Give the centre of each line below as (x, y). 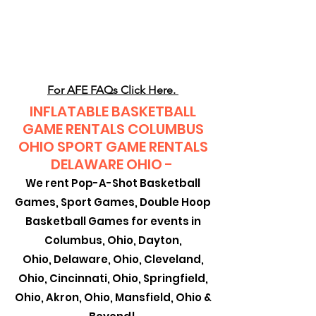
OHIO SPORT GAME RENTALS (113, 147)
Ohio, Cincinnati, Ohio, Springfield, (113, 278)
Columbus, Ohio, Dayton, (113, 240)
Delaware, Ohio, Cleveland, (128, 259)
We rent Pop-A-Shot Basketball (113, 183)
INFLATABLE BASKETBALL (113, 111)
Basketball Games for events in (113, 221)
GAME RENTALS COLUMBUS (113, 129)
